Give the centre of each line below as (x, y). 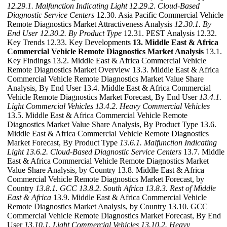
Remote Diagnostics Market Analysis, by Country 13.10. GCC (107, 207)
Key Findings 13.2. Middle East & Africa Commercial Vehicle (107, 61)
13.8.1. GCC (56, 188)
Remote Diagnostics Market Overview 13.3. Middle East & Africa (113, 70)
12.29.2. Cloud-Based (164, 6)
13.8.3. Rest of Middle (181, 188)
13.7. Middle (203, 152)
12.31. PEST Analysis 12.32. (169, 33)
